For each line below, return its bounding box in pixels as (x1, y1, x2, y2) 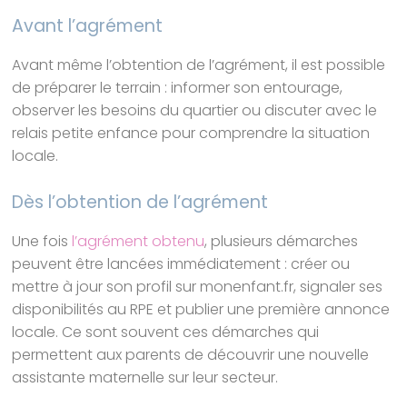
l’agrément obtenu (72, 230, 205, 252)
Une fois (12, 230, 73, 252)
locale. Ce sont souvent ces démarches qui (12, 321, 320, 342)
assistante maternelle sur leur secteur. (12, 366, 279, 388)
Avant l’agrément (12, 14, 164, 39)
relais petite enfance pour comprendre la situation (12, 122, 371, 144)
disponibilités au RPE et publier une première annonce (12, 298, 391, 320)
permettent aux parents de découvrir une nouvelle (12, 343, 370, 365)
